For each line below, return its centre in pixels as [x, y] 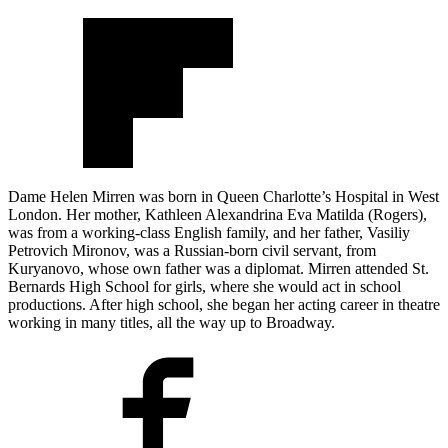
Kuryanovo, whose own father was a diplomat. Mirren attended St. [218, 268]
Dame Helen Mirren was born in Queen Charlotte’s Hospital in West [223, 196]
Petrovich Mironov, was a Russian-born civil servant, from [192, 250]
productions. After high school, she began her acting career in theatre [224, 304]
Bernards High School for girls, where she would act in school [204, 286]
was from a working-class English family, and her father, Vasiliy [209, 232]
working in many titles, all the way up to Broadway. [171, 322]
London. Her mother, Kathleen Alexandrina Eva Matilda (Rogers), [217, 214]
